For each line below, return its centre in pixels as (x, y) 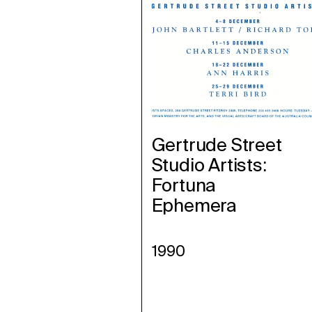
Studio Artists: (209, 165)
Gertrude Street (217, 145)
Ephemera (194, 205)
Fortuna (184, 185)
